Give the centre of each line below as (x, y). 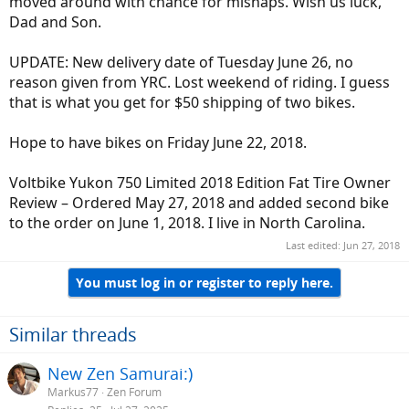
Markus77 (73, 393)
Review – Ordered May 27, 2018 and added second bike (199, 203)
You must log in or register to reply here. (204, 282)
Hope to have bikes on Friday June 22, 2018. (158, 142)
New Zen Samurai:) (120, 374)
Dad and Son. (55, 22)
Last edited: (315, 245)
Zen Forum (134, 393)
